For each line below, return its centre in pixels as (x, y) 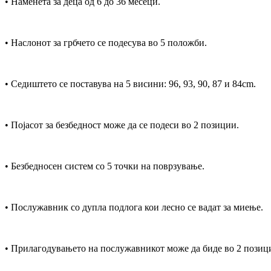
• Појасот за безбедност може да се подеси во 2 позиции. (122, 125)
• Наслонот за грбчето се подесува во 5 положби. (106, 42)
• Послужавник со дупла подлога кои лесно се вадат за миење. (134, 207)
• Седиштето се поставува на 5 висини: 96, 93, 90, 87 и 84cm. (130, 83)
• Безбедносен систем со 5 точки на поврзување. (105, 166)
